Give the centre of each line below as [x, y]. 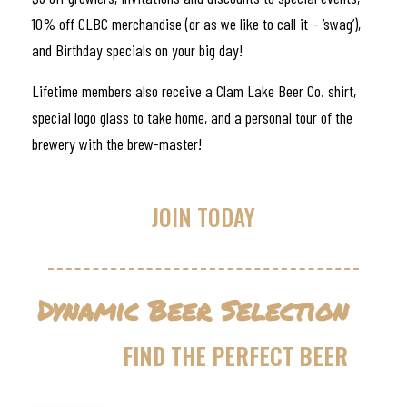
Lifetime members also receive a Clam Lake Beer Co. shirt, [194, 91]
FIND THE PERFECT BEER [235, 356]
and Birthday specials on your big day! [137, 50]
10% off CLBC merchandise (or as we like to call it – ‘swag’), [196, 24]
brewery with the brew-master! [117, 144]
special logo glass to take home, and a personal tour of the [192, 118]
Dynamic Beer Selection [192, 311]
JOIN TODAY [203, 217]
